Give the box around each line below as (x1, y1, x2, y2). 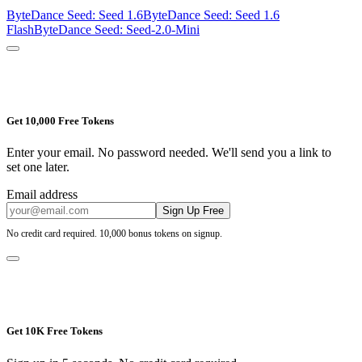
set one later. (6, 160, 69, 175)
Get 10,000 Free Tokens (6, 115, 114, 128)
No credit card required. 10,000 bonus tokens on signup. (6, 228, 222, 238)
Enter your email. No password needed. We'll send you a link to (6, 145, 331, 160)
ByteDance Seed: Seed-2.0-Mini (34, 22, 200, 36)
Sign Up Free (162, 204, 224, 217)
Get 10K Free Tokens (6, 325, 103, 338)
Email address (6, 187, 78, 202)
